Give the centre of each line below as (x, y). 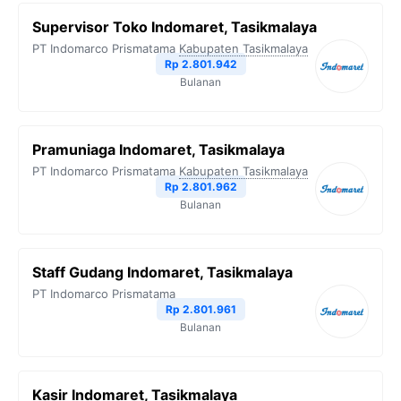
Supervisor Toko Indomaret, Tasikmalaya (175, 27)
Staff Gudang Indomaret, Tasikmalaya (162, 273)
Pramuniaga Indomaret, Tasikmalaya (158, 150)
